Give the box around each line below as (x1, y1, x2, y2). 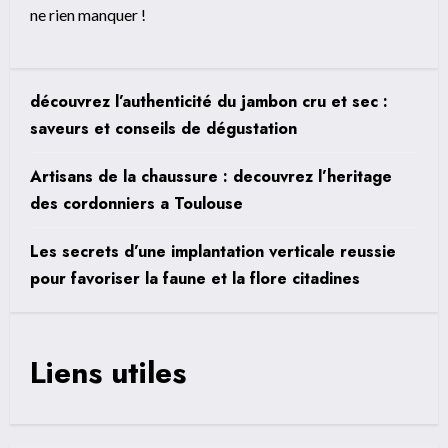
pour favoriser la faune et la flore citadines (30, 267, 360, 291)
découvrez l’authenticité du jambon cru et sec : (30, 90, 388, 114)
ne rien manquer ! (30, 5, 146, 25)
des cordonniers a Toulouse (30, 192, 243, 216)
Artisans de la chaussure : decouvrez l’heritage (30, 165, 392, 189)
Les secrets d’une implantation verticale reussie (30, 240, 396, 264)
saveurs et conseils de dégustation (30, 117, 297, 141)
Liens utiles (30, 351, 186, 395)
